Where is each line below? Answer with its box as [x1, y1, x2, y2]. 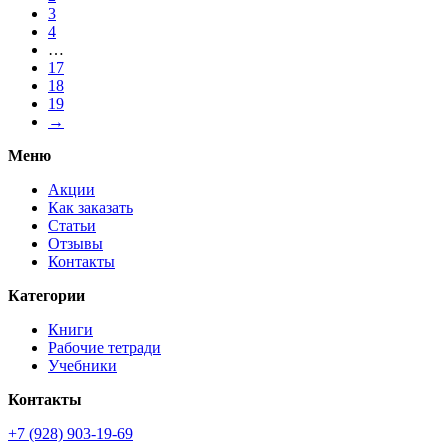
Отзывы [48, 235, 103, 253]
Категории [8, 287, 85, 305]
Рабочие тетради [48, 339, 161, 357]
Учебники [48, 357, 117, 375]
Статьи [48, 217, 96, 235]
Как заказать [48, 199, 133, 217]
